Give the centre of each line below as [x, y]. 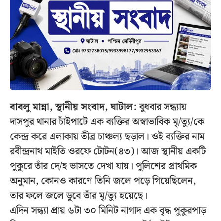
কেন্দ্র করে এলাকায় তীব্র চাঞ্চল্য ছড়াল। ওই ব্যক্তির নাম [107, 137]
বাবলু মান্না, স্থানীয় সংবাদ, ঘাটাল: [73, 107]
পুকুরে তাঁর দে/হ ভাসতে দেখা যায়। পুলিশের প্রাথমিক [103, 166]
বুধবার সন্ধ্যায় [162, 107]
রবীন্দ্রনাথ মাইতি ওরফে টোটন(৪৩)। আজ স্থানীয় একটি [108, 152]
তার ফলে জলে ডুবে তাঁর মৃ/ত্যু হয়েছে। [79, 196]
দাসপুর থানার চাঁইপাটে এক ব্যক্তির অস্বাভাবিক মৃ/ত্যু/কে [107, 122]
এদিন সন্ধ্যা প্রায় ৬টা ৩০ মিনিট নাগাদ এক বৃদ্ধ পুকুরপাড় [108, 211]
